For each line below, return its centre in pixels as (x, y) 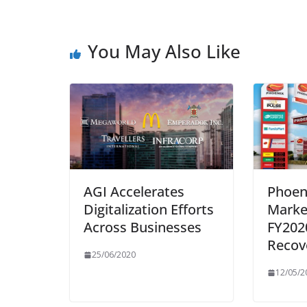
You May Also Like (164, 51)
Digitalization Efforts (149, 210)
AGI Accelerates (134, 192)
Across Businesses (143, 228)
